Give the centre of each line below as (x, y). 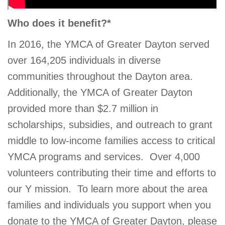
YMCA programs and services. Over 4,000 (104, 156)
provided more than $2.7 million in (83, 108)
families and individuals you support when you (109, 205)
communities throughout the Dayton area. (102, 76)
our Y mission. (41, 189)
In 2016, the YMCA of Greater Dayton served (108, 44)
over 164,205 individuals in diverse (84, 60)
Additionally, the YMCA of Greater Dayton (100, 92)
